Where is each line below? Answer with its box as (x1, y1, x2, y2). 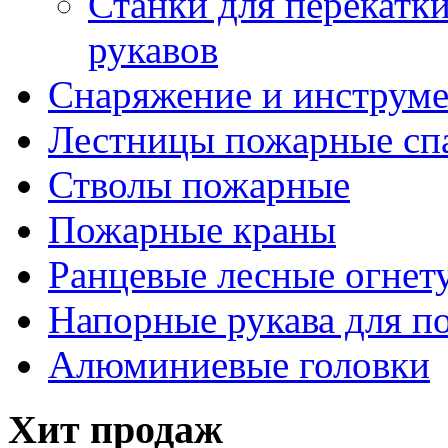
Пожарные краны (48, 208, 336, 252)
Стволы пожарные (48, 163, 350, 207)
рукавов (88, 28, 218, 72)
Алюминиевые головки (48, 343, 430, 387)
